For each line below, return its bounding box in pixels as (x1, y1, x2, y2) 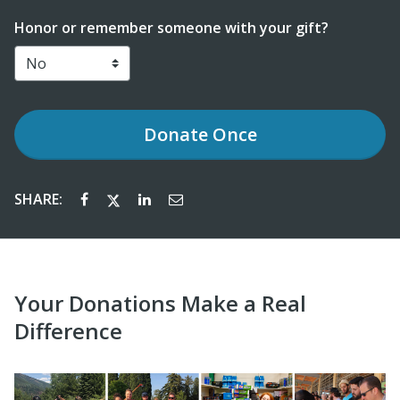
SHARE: (14, 188, 66, 209)
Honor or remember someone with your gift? (14, 17, 329, 37)
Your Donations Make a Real (14, 287, 306, 318)
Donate (143, 121, 208, 146)
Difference (14, 315, 122, 346)
